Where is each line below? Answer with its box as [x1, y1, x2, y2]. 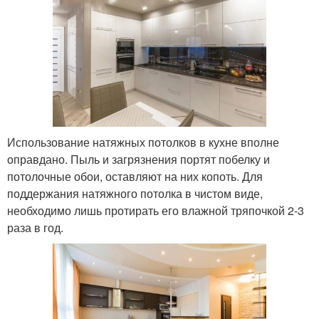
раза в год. [7, 219, 63, 236]
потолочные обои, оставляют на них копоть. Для [7, 168, 263, 185]
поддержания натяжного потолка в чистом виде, [7, 185, 263, 202]
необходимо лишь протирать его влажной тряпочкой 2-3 [7, 202, 304, 219]
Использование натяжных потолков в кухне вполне [7, 134, 279, 151]
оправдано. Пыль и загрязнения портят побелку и [7, 151, 270, 168]
